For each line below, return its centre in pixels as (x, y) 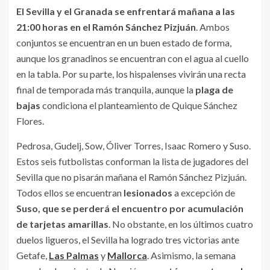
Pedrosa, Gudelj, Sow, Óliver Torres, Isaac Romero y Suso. (133, 146)
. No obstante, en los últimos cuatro (181, 224)
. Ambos (213, 27)
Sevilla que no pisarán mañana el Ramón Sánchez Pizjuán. (131, 177)
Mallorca (127, 255)
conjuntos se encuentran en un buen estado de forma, (124, 42)
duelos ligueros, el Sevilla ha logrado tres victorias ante (128, 240)
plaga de (214, 89)
